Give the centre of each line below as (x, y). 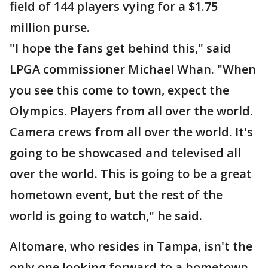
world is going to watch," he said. (107, 216)
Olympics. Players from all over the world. (131, 111)
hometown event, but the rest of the (116, 195)
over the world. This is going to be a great (131, 174)
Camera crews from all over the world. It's (131, 132)
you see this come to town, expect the (119, 90)
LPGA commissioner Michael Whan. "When (133, 69)
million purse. (50, 27)
